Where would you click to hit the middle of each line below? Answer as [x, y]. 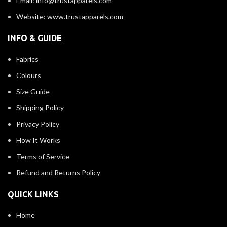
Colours [29, 75]
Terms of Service [43, 156]
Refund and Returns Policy [58, 173]
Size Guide [33, 91]
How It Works [38, 140]
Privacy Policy [38, 124]
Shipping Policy [40, 108]
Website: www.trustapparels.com [70, 16]
